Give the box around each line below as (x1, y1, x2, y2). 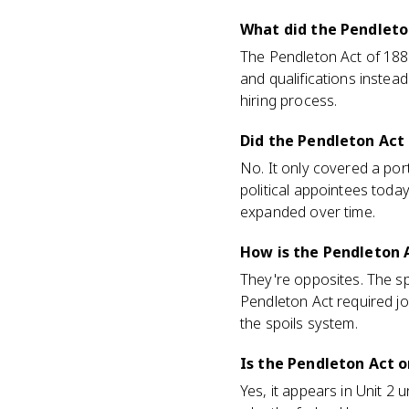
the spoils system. (240, 313, 358, 333)
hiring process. (240, 90, 338, 110)
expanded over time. (240, 202, 375, 222)
